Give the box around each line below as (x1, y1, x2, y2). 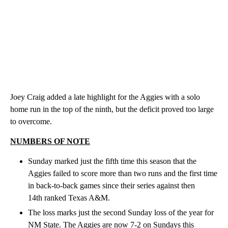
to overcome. (10, 117, 52, 126)
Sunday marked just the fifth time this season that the (28, 156, 196, 165)
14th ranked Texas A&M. (28, 193, 110, 202)
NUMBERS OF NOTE (10, 136, 90, 146)
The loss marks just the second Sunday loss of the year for (28, 208, 214, 217)
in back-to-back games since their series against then (28, 181, 195, 190)
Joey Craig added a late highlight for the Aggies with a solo (10, 92, 200, 101)
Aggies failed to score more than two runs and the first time (28, 168, 217, 178)
